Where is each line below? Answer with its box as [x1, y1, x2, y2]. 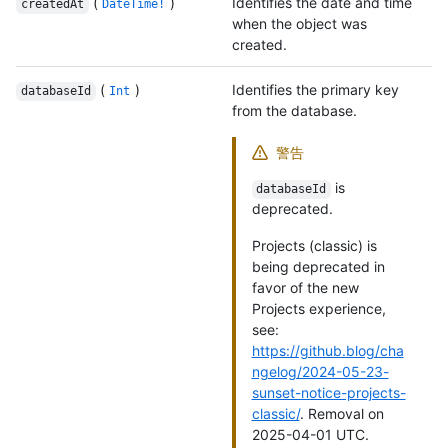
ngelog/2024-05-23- [251, 363, 389, 381]
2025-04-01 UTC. [251, 426, 369, 444]
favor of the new [251, 279, 359, 297]
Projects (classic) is [251, 237, 377, 255]
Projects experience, [251, 300, 386, 318]
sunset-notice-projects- [251, 384, 406, 402]
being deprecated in [251, 258, 385, 276]
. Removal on [299, 405, 384, 423]
